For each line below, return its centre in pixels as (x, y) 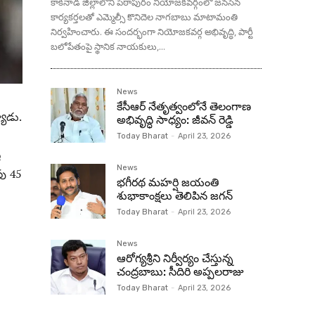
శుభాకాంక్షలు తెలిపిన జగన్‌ (175, 196)
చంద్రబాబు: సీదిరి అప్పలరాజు (180, 272)
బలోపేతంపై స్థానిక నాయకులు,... (108, 46)
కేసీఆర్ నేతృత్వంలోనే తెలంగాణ (184, 107)
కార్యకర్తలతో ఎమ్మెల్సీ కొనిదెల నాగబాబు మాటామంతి (144, 17)
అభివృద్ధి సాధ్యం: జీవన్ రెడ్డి (175, 120)
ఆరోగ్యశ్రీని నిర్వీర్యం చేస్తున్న (175, 258)
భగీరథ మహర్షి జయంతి (168, 182)
